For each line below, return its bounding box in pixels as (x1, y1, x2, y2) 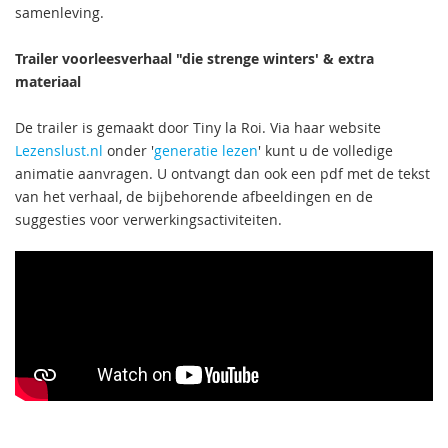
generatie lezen (154, 141, 258, 160)
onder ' (103, 141, 154, 160)
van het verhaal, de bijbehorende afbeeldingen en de (15, 187, 373, 206)
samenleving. (15, 3, 104, 22)
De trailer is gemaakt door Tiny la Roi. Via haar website (15, 118, 381, 137)
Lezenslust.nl (15, 141, 103, 160)
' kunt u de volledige (258, 141, 393, 160)
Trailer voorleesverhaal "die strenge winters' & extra (15, 49, 374, 68)
